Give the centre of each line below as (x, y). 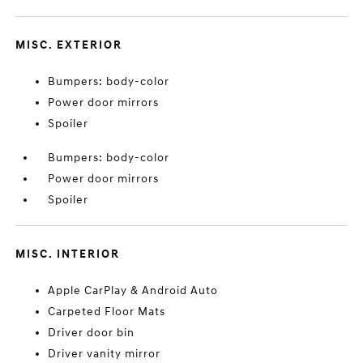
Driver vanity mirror (105, 354)
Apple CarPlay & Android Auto (133, 290)
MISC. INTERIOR (68, 254)
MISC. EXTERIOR (69, 45)
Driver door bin (92, 333)
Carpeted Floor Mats (107, 312)
